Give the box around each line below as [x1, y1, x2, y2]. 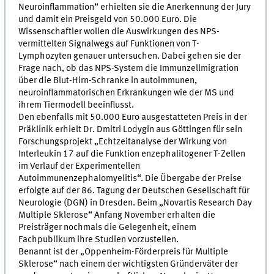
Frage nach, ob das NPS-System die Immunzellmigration [18, 63, 239, 73]
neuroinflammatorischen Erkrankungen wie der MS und [18, 87, 235, 98]
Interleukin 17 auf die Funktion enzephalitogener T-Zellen [18, 149, 246, 159]
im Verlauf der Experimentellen [18, 161, 141, 171]
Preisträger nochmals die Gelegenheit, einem [18, 222, 197, 232]
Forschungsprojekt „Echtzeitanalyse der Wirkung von [18, 136, 228, 147]
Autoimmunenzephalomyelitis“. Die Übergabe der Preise [18, 173, 242, 183]
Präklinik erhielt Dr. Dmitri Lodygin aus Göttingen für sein [18, 124, 243, 135]
